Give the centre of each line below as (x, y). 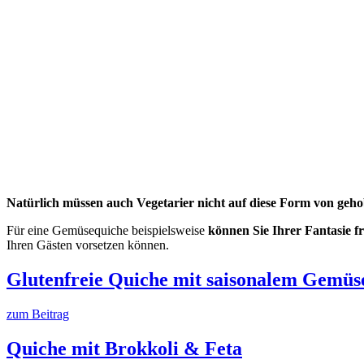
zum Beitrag (38, 314)
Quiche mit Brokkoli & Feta (124, 348)
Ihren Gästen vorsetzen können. (88, 245)
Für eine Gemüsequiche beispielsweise (107, 230)
